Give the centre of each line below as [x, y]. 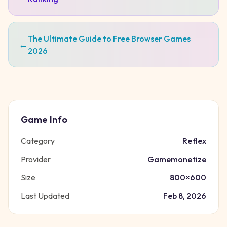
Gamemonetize [177, 159]
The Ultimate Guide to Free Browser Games [109, 39]
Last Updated [45, 196]
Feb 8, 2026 [185, 196]
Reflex [194, 141]
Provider [36, 159]
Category [38, 141]
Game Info [44, 119]
